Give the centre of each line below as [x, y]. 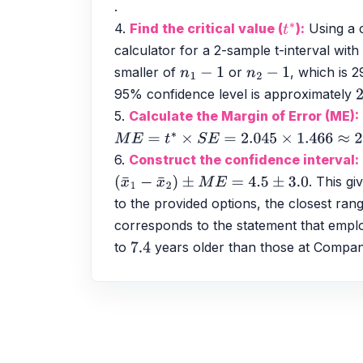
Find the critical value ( [206, 29]
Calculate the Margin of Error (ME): [244, 116]
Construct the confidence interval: [244, 160]
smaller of [147, 73]
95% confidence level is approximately [235, 94]
